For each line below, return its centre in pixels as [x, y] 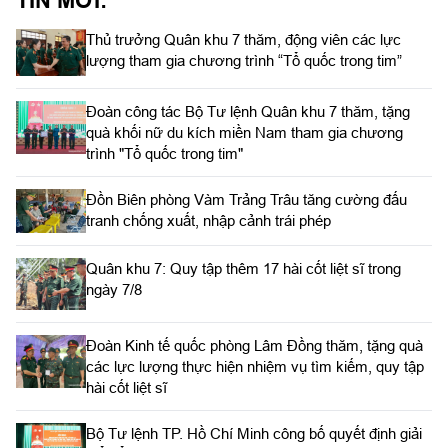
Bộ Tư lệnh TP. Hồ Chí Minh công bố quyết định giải [254, 434]
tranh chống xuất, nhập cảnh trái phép [208, 220]
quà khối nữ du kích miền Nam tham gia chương [244, 132]
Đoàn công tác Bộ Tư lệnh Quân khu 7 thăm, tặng [248, 111]
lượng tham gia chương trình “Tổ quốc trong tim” [244, 61]
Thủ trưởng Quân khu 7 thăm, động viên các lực [243, 40]
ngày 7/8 [114, 289]
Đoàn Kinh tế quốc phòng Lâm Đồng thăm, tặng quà [254, 346]
